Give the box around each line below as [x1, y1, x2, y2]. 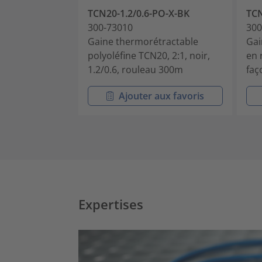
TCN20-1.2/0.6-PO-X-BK [88, 7, 189, 20]
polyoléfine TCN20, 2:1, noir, [88, 49, 210, 62]
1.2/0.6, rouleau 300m [88, 63, 183, 76]
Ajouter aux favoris [118, 89, 204, 102]
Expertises [78, 196, 143, 213]
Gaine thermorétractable [88, 35, 198, 48]
